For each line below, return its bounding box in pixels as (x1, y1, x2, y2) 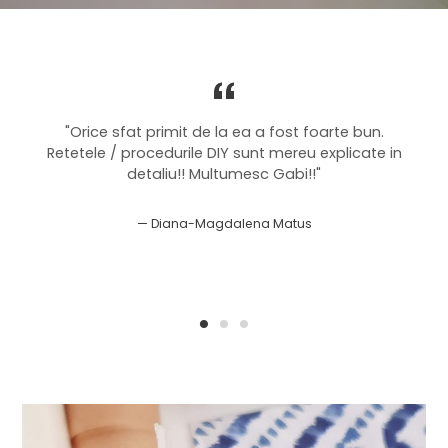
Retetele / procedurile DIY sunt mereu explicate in (46, 142, 402, 163)
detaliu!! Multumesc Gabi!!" (127, 163, 321, 184)
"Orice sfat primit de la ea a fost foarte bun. (64, 121, 384, 142)
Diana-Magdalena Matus (150, 214, 312, 232)
